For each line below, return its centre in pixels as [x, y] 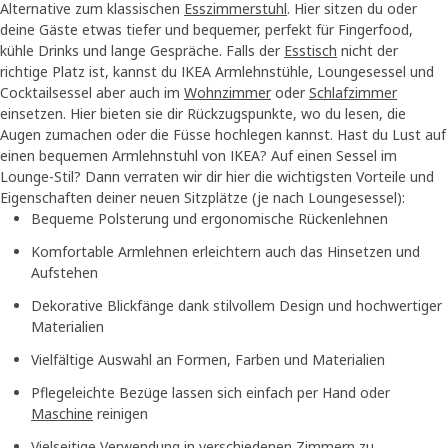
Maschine [62, 414]
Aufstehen [64, 273]
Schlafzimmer [353, 93]
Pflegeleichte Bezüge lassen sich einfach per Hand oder [210, 393]
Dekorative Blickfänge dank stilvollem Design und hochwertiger [236, 306]
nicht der [367, 51]
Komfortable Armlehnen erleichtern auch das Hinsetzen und [225, 252]
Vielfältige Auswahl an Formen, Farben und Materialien [208, 360]
